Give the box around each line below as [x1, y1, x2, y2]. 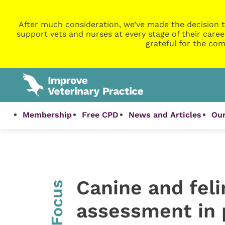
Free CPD [82, 110, 119, 120]
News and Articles [129, 110, 202, 120]
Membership [23, 110, 72, 120]
